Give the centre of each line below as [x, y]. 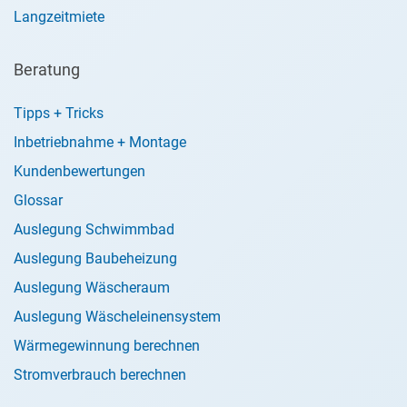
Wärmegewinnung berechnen [107, 346]
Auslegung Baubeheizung [95, 258]
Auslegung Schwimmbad [94, 229]
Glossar [38, 200]
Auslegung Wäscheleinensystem [117, 317]
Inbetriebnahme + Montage [100, 142]
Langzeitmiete [59, 17]
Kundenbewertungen [79, 171]
